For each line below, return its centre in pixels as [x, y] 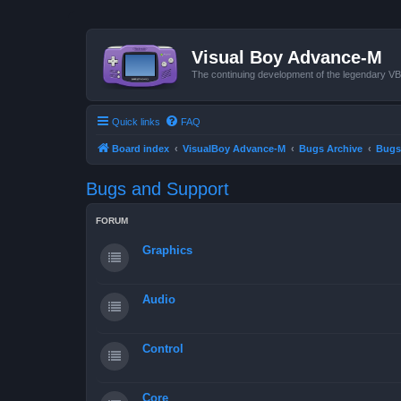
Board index [141, 148]
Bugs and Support [158, 188]
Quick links [136, 121]
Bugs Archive [331, 148]
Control [163, 348]
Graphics [167, 250]
